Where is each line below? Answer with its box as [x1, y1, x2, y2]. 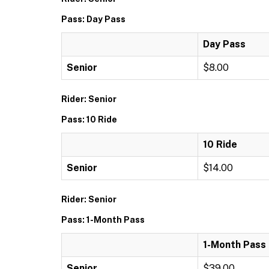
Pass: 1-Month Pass [61, 215, 145, 225]
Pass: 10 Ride [61, 115, 117, 124]
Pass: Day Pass [61, 14, 125, 24]
